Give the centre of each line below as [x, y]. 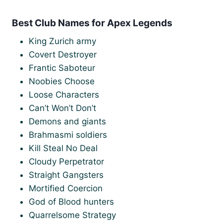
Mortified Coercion [66, 188]
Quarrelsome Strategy [72, 215]
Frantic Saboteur [62, 68]
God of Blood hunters [71, 202]
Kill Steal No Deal [63, 148]
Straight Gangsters [66, 175]
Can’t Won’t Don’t [62, 108]
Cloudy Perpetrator [66, 162]
